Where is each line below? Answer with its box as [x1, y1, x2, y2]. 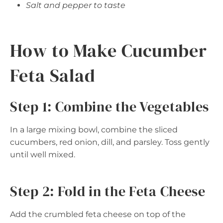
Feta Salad [10, 63, 96, 88]
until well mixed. [10, 150, 75, 160]
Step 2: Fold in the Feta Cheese [10, 182, 206, 201]
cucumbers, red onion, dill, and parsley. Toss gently [10, 137, 210, 147]
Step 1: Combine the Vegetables [10, 97, 209, 116]
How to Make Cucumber [10, 38, 207, 63]
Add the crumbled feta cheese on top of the [10, 210, 186, 220]
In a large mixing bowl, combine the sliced [10, 125, 178, 135]
